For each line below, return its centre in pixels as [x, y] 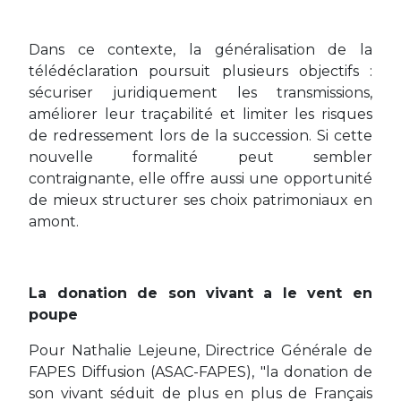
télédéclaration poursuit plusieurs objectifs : [200, 71]
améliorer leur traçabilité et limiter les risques [200, 114]
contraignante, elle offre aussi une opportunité [200, 179]
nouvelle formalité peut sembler [200, 157]
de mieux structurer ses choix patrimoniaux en [200, 200]
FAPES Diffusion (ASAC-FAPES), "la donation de [200, 372]
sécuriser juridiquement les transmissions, [200, 93]
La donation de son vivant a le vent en [200, 293]
